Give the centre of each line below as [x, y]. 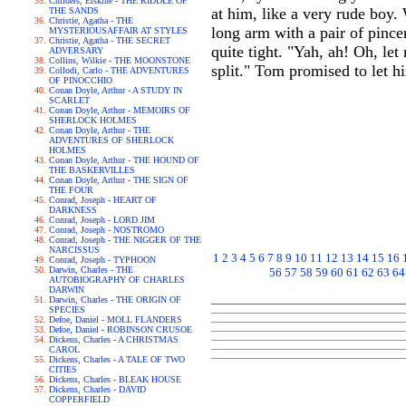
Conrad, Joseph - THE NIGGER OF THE [125, 240]
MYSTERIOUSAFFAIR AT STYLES [118, 30]
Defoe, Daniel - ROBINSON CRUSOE [121, 329]
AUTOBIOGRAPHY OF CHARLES [117, 280]
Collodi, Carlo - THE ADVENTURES [119, 70]
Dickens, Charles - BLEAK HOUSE [115, 379]
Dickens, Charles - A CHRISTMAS [114, 339]
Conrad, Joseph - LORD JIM [102, 220]
